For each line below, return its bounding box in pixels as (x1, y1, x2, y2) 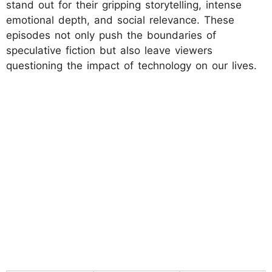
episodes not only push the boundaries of (6, 29, 216, 41)
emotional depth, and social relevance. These (6, 13, 234, 26)
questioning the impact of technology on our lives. (6, 59, 257, 72)
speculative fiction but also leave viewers (6, 44, 212, 56)
